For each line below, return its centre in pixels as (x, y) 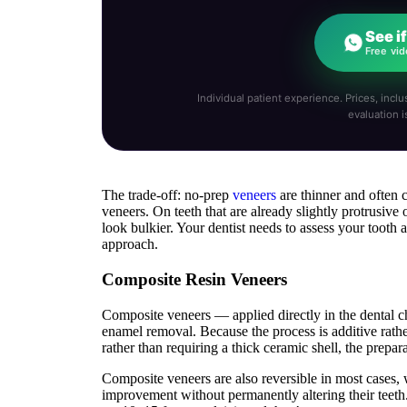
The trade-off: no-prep (167, 195)
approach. (130, 244)
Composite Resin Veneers (194, 279)
